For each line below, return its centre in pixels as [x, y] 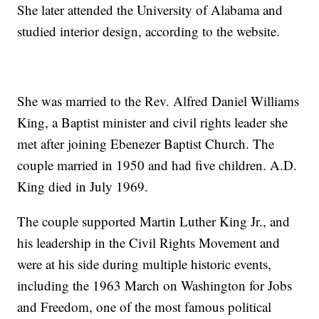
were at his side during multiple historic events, [145, 264]
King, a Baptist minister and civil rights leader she [153, 122]
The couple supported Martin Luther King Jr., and [154, 221]
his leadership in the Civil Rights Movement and [149, 243]
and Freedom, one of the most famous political [145, 307]
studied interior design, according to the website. [149, 31]
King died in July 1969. [83, 187]
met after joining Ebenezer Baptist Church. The [146, 144]
